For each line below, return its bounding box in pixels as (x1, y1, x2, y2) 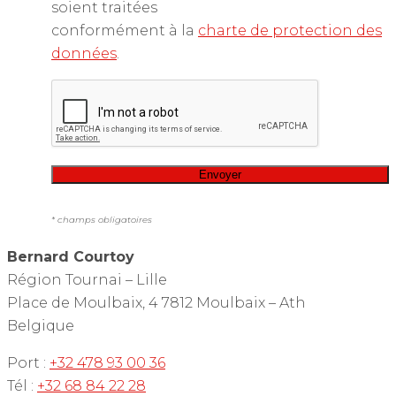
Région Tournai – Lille (7, 271, 167, 289)
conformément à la (51, 22, 198, 40)
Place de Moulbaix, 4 (7, 294, 162, 312)
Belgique (7, 317, 74, 335)
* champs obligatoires (51, 214, 152, 226)
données (51, 45, 117, 63)
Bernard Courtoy (7, 248, 134, 266)
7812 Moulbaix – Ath (162, 294, 306, 312)
